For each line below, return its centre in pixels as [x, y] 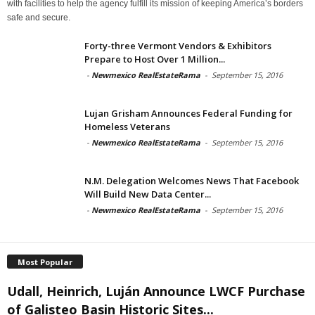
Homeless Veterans [127, 126]
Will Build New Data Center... [148, 194]
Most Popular [45, 262]
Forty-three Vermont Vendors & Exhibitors [178, 45]
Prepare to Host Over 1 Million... [155, 59]
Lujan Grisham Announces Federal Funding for [188, 113]
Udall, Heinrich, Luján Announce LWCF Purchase [156, 291]
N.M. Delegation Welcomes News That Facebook [192, 180]
